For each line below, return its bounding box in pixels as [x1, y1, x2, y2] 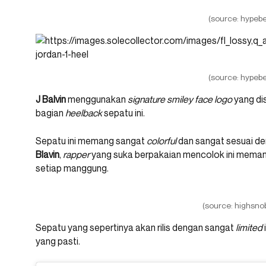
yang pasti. [36, 235, 80, 247]
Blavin [36, 148, 59, 160]
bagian [36, 106, 65, 119]
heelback [65, 106, 102, 119]
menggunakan [66, 93, 128, 105]
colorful [147, 134, 176, 147]
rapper [63, 148, 90, 160]
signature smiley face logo [128, 93, 232, 105]
